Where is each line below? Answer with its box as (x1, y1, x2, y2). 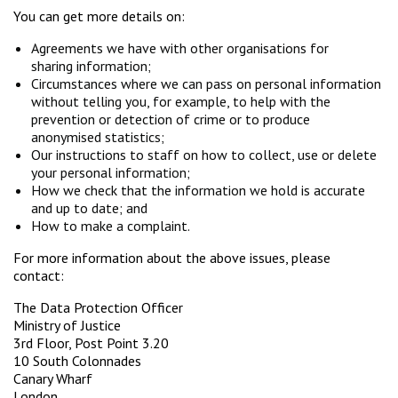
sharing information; (31, 57, 155, 76)
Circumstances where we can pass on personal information (31, 75, 381, 93)
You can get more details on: (13, 7, 185, 26)
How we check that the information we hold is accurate (31, 181, 365, 200)
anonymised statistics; (31, 128, 168, 147)
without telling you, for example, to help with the (31, 92, 330, 111)
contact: (13, 267, 68, 285)
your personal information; (31, 163, 194, 182)
